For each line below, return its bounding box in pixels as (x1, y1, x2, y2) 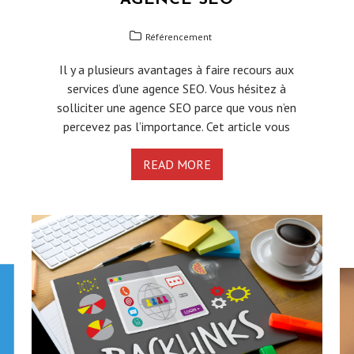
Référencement (145, 31, 213, 43)
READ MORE (142, 156, 211, 173)
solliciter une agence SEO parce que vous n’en (57, 100, 297, 116)
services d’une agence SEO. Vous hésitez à (67, 81, 287, 97)
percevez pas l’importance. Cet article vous (63, 119, 291, 135)
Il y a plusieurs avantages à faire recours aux (59, 62, 295, 78)
